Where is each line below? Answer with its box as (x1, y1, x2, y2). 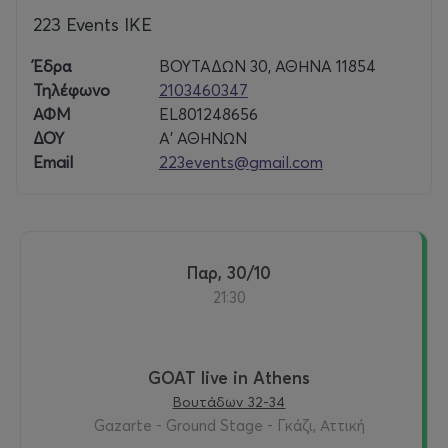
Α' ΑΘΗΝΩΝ (158, 128, 247, 149)
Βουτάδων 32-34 (172, 393, 286, 412)
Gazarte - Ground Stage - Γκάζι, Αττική (93, 416, 365, 436)
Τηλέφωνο (33, 80, 110, 101)
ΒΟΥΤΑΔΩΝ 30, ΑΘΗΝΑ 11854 (158, 56, 376, 77)
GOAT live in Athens (148, 367, 310, 389)
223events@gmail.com (158, 152, 323, 173)
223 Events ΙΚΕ (33, 13, 152, 37)
